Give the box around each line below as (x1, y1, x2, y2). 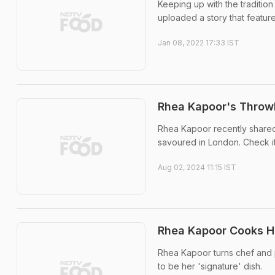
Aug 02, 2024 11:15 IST (158, 162, 236, 172)
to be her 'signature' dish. (158, 261, 262, 271)
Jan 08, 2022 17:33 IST (158, 38, 239, 47)
